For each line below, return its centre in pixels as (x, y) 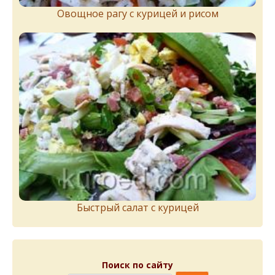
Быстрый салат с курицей (137, 208)
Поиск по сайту (137, 265)
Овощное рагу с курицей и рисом (137, 13)
